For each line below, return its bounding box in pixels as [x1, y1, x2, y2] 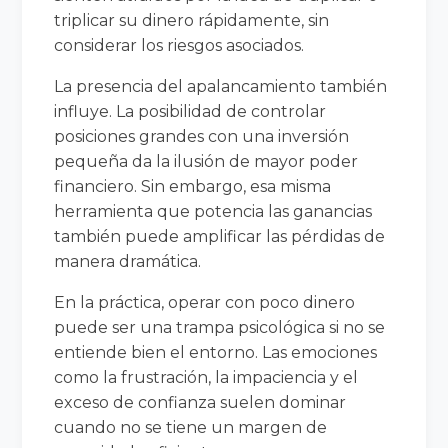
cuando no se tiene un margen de [54, 417, 328, 437]
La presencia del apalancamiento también [54, 76, 388, 96]
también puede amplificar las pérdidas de [54, 226, 386, 246]
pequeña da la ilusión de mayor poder [54, 151, 359, 171]
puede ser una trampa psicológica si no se [54, 317, 386, 337]
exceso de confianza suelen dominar [54, 392, 347, 412]
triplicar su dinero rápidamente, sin [54, 10, 330, 30]
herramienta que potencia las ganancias [54, 201, 373, 221]
